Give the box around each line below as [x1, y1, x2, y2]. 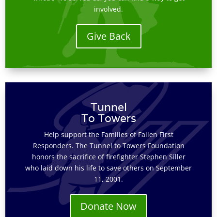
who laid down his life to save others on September [25, 163, 192, 172]
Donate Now [80, 200, 137, 213]
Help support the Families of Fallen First [44, 130, 173, 139]
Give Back [86, 30, 131, 43]
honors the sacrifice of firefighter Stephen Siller [31, 152, 186, 161]
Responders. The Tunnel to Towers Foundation [32, 141, 185, 150]
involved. [94, 4, 123, 14]
